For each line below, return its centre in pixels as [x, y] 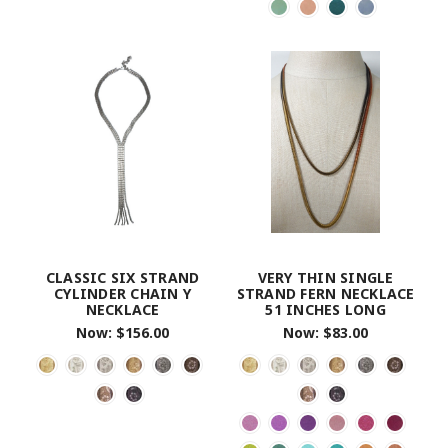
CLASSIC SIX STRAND [122, 277]
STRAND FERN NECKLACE [325, 293]
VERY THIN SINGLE [325, 277]
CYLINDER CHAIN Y [122, 293]
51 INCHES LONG [325, 309]
